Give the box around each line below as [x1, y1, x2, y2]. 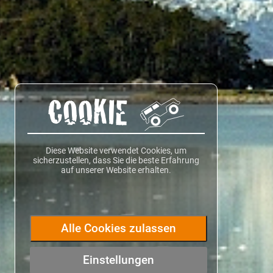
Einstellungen [82, 253, 154, 267]
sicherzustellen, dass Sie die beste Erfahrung [32, 155, 199, 165]
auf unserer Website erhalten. [60, 165, 171, 175]
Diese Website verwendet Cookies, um [45, 145, 186, 155]
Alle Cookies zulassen [60, 221, 176, 235]
